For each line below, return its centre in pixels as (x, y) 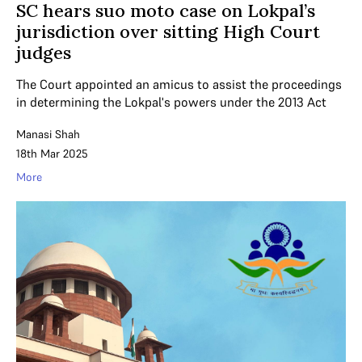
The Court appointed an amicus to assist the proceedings (179, 84)
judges (44, 52)
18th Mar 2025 (52, 153)
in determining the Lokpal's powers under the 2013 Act (171, 101)
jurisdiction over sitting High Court (168, 31)
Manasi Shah (48, 134)
